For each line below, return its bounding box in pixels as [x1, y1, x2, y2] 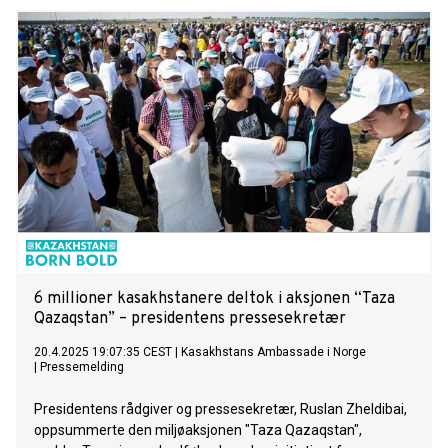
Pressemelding [40, 360, 124, 375]
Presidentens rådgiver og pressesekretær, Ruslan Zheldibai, [34, 401, 407, 418]
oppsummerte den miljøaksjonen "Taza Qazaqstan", [34, 422, 362, 439]
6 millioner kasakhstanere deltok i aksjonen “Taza [34, 289, 395, 310]
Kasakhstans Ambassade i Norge [181, 345, 366, 360]
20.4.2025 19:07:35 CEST [34, 345, 172, 360]
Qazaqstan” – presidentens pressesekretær [34, 309, 346, 330]
